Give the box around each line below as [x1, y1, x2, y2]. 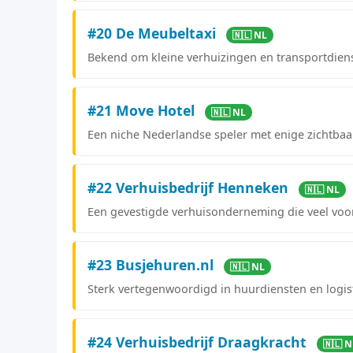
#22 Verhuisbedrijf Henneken [87, 177, 292, 197]
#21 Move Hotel [87, 100, 199, 120]
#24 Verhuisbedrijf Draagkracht [87, 332, 310, 351]
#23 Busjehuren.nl [87, 255, 217, 274]
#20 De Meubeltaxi [87, 23, 220, 43]
